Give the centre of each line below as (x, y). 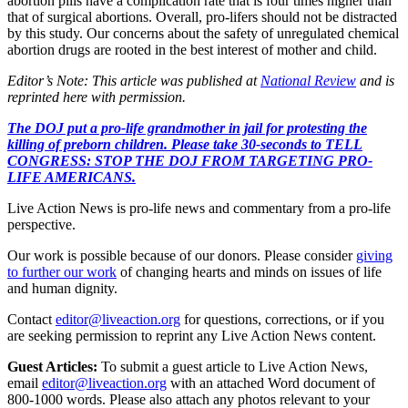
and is (375, 80)
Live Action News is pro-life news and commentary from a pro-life (199, 208)
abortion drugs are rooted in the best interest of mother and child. (192, 49)
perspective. (41, 224)
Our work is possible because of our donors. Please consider (180, 255)
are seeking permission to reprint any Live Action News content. (192, 335)
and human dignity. (62, 288)
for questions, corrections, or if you (284, 319)
